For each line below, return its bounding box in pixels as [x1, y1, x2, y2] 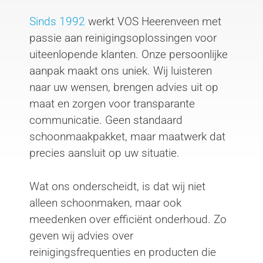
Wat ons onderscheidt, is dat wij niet [29, 179, 205, 193]
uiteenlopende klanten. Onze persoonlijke [29, 48, 228, 62]
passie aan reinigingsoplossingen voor [29, 31, 217, 45]
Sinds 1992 [29, 15, 85, 29]
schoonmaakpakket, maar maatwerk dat [29, 130, 225, 144]
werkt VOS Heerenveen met [85, 15, 221, 29]
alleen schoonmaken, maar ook [29, 195, 181, 210]
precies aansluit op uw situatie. [29, 146, 180, 160]
